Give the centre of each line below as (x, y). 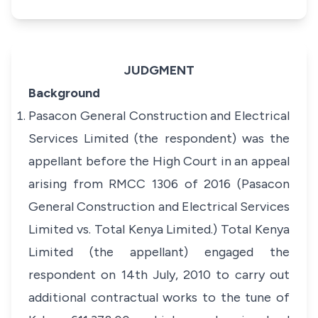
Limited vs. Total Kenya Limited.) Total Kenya (159, 229)
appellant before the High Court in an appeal (159, 161)
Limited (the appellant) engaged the (159, 252)
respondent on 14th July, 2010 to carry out (159, 275)
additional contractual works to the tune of (159, 297)
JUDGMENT (159, 70)
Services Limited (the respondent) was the (159, 138)
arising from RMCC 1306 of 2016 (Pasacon (159, 184)
